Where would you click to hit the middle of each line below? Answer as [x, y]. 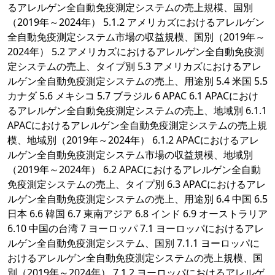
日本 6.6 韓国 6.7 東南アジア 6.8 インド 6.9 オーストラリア [137, 214]
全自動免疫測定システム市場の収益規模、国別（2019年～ [136, 37]
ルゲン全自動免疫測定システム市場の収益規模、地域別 [130, 155]
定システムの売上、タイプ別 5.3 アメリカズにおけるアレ [134, 67]
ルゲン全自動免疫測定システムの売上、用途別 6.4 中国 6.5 [137, 199]
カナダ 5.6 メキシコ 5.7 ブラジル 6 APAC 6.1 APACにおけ [133, 96]
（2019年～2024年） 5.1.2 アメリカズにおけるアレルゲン [136, 22]
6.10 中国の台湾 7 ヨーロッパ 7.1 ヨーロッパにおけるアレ [136, 229]
